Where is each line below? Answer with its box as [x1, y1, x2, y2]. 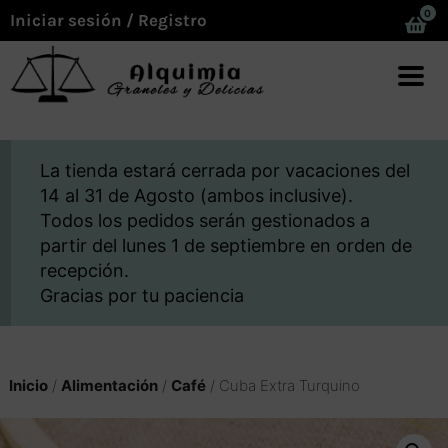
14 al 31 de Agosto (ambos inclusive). [40, 185, 354, 207]
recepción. [40, 260, 130, 282]
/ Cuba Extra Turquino [205, 376, 360, 396]
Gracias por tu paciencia [40, 285, 245, 307]
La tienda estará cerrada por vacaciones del [40, 160, 411, 182]
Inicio [8, 376, 48, 396]
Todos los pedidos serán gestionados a [40, 210, 371, 232]
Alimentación [60, 376, 158, 396]
